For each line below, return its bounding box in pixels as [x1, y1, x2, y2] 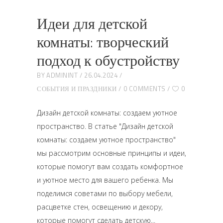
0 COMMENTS [123, 84, 166, 94]
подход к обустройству [37, 49, 180, 72]
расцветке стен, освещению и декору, [37, 202, 163, 212]
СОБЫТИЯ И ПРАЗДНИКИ [37, 84, 117, 94]
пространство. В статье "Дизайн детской [37, 121, 173, 131]
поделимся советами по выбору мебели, [37, 189, 173, 198]
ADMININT [46, 70, 78, 80]
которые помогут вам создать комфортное [37, 162, 183, 171]
